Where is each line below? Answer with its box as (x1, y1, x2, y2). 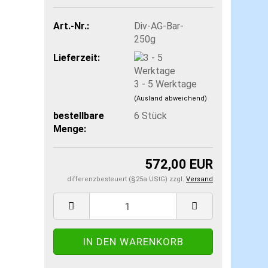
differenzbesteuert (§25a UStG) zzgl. (67, 175, 186, 183)
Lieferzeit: (53, 51, 100, 63)
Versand (186, 175, 213, 183)
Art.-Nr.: (53, 20, 89, 32)
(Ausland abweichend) (133, 94, 207, 102)
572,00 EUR (145, 157, 213, 172)
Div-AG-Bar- (133, 20, 184, 32)
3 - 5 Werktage (133, 78, 197, 90)
